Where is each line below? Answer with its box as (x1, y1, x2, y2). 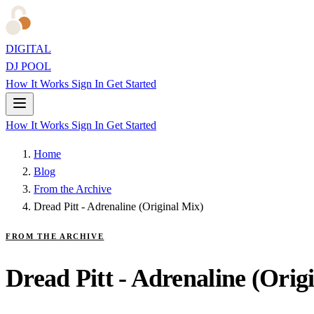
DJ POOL (6, 60, 51, 72)
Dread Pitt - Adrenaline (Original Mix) (34, 200, 203, 212)
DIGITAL (6, 43, 51, 55)
